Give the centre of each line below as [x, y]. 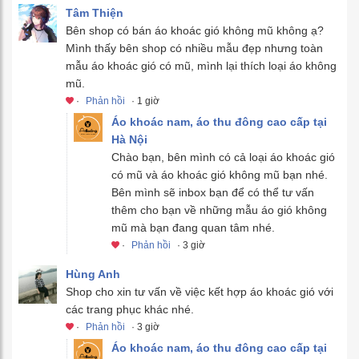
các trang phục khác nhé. [130, 309]
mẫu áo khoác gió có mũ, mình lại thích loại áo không [201, 65]
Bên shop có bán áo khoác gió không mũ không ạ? [195, 30]
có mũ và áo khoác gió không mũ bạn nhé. [220, 174]
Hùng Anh [93, 274]
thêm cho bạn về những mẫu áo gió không [219, 210]
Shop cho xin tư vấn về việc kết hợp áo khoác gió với [200, 291]
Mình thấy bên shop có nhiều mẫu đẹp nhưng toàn [194, 48]
